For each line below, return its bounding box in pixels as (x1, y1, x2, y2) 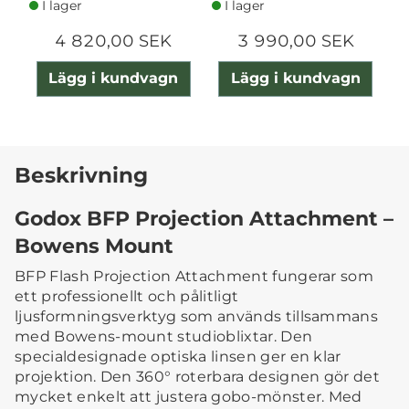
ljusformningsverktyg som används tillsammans (15, 308, 379, 326)
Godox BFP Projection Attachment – (15, 206, 393, 231)
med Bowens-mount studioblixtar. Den (15, 328, 313, 346)
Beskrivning (15, 162, 148, 189)
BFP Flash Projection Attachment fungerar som (15, 267, 374, 286)
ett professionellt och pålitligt (15, 288, 239, 306)
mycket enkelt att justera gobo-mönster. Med (15, 388, 362, 406)
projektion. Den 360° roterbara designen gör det (15, 368, 381, 386)
